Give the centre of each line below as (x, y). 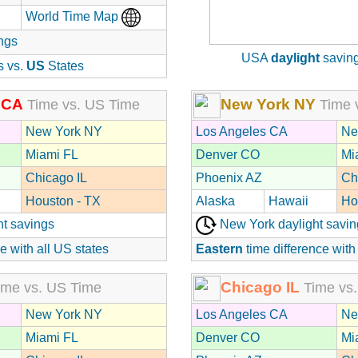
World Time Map (74, 16)
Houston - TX (63, 201)
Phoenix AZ (229, 177)
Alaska (215, 201)
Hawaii (288, 201)
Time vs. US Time (82, 104)
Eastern (219, 249)
